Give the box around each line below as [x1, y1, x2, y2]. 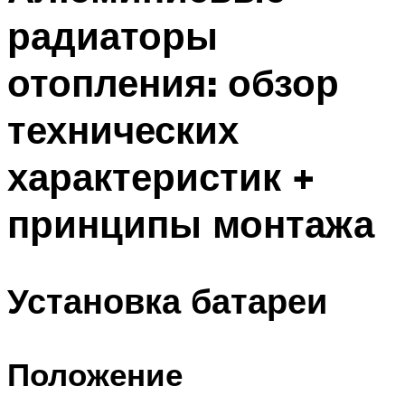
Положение [7, 354, 183, 394]
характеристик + [7, 153, 315, 201]
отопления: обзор [7, 59, 339, 107]
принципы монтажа [7, 200, 374, 248]
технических [7, 106, 239, 154]
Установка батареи [7, 278, 327, 323]
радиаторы [7, 12, 218, 60]
